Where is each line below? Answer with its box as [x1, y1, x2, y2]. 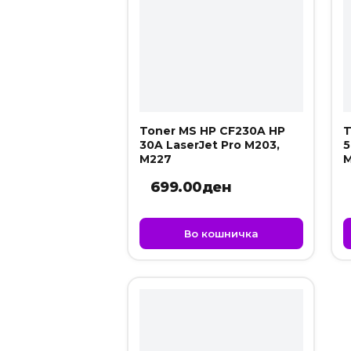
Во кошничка [183, 226, 259, 240]
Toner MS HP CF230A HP [139, 123, 285, 138]
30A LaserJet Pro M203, [139, 137, 280, 152]
